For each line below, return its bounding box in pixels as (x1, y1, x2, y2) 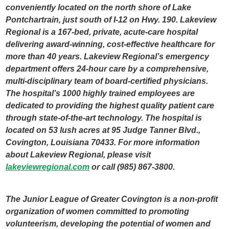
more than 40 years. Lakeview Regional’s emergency (6, 52, 210, 61)
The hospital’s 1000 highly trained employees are (6, 88, 195, 98)
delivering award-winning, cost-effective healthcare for (6, 39, 215, 49)
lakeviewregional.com (6, 162, 90, 171)
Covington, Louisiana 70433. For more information (6, 138, 200, 147)
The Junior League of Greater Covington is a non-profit (6, 195, 218, 204)
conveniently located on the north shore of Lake (6, 3, 192, 12)
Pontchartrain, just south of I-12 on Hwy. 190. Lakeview (6, 15, 217, 24)
